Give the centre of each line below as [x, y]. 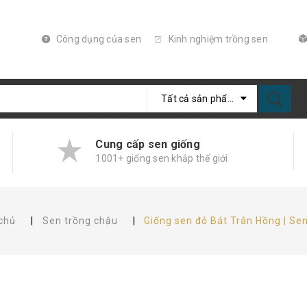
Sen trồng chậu [80, 221]
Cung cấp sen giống [148, 144]
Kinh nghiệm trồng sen [217, 39]
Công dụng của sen [97, 39]
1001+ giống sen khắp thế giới [162, 158]
